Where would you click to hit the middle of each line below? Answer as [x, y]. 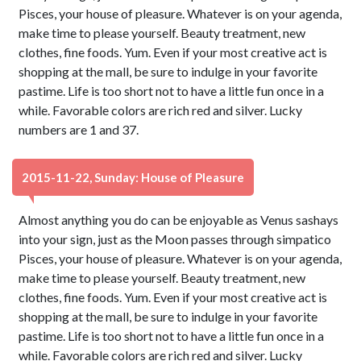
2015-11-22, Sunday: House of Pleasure [133, 177]
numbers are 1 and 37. [79, 129]
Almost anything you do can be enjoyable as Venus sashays [179, 220]
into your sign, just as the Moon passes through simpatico [175, 239]
